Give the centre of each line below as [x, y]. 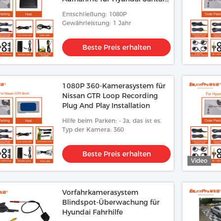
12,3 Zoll [77, 9]
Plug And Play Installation [106, 106]
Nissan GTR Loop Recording [110, 96]
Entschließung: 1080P [94, 14]
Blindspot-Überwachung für [111, 202]
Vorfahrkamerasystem [100, 192]
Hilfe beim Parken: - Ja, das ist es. [112, 121]
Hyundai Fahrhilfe [92, 212]
